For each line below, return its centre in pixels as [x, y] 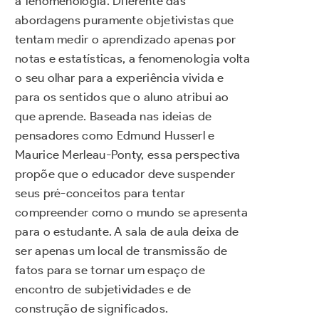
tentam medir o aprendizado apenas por [126, 39]
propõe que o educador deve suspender [125, 173]
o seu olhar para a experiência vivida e [120, 77]
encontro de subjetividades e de [103, 289]
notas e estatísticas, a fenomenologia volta [132, 58]
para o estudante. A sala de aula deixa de [127, 231]
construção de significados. [92, 308]
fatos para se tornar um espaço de [110, 270]
